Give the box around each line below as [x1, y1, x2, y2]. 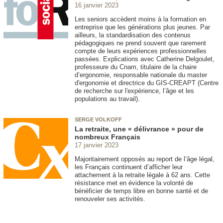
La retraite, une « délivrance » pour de [75, 124, 204, 133]
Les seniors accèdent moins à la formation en [75, 15, 206, 23]
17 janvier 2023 [75, 141, 118, 149]
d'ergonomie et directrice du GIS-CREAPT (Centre [75, 79, 219, 87]
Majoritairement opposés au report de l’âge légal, [75, 155, 215, 163]
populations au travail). [75, 95, 140, 103]
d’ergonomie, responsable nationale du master [75, 71, 207, 79]
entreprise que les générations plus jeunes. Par [75, 23, 210, 31]
